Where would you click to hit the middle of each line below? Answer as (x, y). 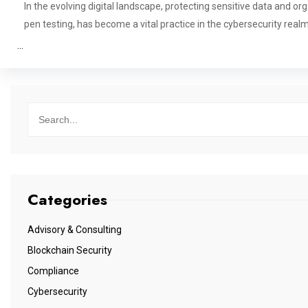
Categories (67, 200)
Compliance (53, 271)
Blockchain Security (70, 251)
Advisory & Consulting (75, 230)
